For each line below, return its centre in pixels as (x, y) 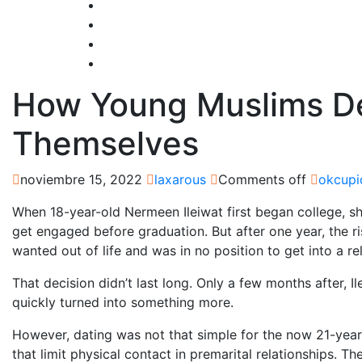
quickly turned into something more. (123, 302)
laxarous (180, 179)
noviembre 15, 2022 (81, 179)
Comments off (262, 179)
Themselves (105, 143)
